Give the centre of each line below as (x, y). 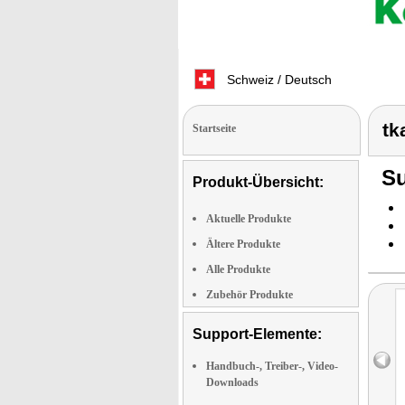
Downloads (232, 382)
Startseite (214, 128)
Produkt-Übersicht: (258, 182)
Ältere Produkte (243, 244)
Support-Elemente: (257, 334)
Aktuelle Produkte (249, 219)
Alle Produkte (238, 269)
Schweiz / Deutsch (278, 80)
